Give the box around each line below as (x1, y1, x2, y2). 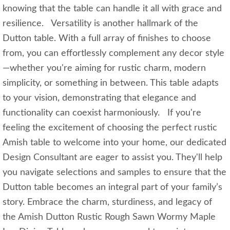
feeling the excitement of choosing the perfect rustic (3, 123, 217, 133)
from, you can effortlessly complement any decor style (3, 49, 224, 59)
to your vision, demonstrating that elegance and (3, 93, 196, 103)
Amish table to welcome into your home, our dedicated (3, 138, 226, 148)
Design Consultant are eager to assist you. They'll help (3, 153, 222, 163)
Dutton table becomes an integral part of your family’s (3, 183, 222, 193)
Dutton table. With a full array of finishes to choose (3, 34, 211, 44)
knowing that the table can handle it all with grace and (3, 4, 222, 14)
